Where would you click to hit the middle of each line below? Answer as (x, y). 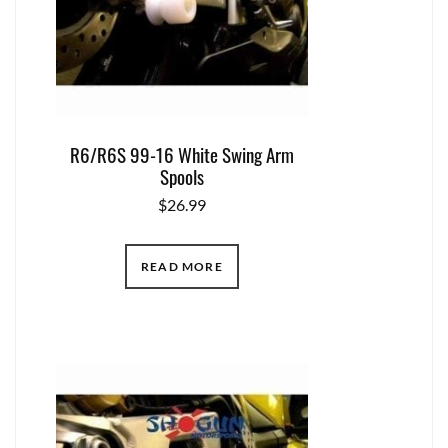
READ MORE (182, 266)
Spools (182, 176)
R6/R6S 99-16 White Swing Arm (182, 154)
